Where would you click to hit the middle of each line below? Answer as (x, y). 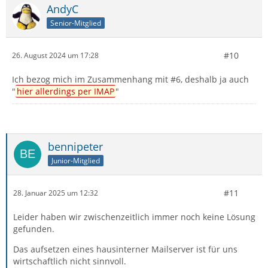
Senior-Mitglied (76, 23)
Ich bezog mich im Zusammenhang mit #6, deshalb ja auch (130, 79)
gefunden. (34, 229)
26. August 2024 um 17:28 (55, 56)
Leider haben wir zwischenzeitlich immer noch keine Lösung (134, 217)
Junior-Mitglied (76, 160)
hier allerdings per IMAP (66, 91)
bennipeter (75, 146)
